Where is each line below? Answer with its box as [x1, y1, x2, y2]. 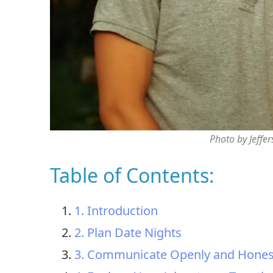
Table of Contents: [50, 162, 214, 189]
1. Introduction [74, 202, 158, 219]
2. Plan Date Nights [74, 224, 182, 241]
